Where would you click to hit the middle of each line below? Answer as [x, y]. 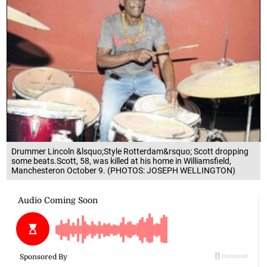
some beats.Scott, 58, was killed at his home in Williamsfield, [122, 161]
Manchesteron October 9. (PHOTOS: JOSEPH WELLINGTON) [124, 170]
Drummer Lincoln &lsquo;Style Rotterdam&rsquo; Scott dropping [130, 151]
